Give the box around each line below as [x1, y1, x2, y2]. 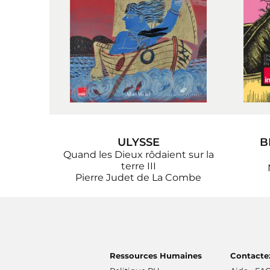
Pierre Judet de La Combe [75, 172, 201, 184]
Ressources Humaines [110, 251, 202, 261]
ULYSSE [117, 136, 160, 149]
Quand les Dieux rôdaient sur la [63, 149, 214, 161]
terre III [121, 160, 156, 172]
